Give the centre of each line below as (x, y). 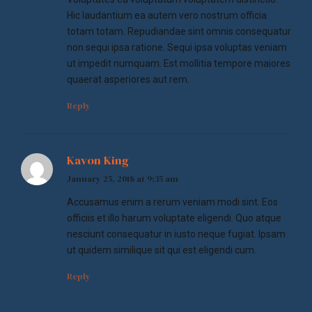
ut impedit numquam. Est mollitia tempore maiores (178, 64)
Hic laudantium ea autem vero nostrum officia (166, 16)
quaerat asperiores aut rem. (128, 80)
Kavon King (97, 161)
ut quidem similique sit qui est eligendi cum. (161, 250)
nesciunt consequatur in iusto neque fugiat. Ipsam (176, 234)
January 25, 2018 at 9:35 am (122, 179)
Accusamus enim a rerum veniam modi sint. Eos (172, 202)
